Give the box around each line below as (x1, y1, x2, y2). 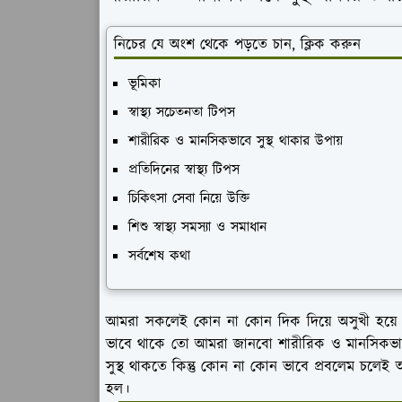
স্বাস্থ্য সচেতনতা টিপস (128, 102, 235, 123)
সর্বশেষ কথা (128, 246, 190, 267)
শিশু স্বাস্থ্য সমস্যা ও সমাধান (128, 217, 267, 238)
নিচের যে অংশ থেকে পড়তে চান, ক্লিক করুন (114, 34, 361, 56)
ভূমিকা (128, 74, 161, 94)
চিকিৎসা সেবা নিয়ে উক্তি (128, 188, 249, 209)
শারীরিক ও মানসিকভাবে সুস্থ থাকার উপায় (128, 131, 343, 152)
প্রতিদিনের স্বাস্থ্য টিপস (128, 160, 240, 180)
